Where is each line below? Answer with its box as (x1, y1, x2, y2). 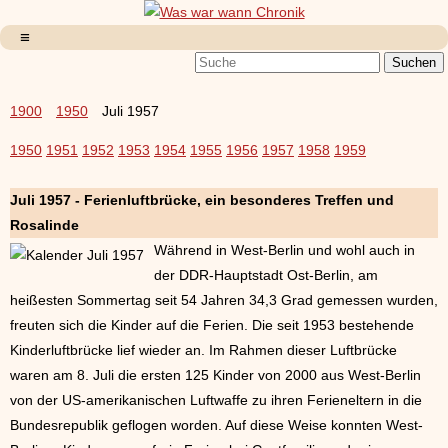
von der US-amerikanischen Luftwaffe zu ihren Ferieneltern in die (10, 392, 422, 408)
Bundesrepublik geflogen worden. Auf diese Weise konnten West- (10, 417, 423, 433)
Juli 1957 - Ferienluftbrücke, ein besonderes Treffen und (10, 192, 394, 208)
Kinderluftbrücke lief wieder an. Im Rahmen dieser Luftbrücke (10, 342, 397, 358)
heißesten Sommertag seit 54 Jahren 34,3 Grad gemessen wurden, (10, 292, 438, 308)
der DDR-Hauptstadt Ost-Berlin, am (154, 267, 378, 283)
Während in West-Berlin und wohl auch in (154, 242, 415, 258)
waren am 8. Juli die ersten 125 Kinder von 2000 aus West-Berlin (10, 367, 421, 383)
